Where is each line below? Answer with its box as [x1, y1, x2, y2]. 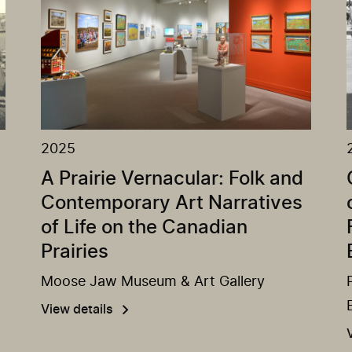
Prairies [41, 243, 109, 262]
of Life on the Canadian [41, 218, 248, 238]
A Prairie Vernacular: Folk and [41, 170, 304, 189]
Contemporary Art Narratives [41, 194, 303, 214]
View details [41, 303, 114, 317]
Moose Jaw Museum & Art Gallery [41, 275, 266, 290]
